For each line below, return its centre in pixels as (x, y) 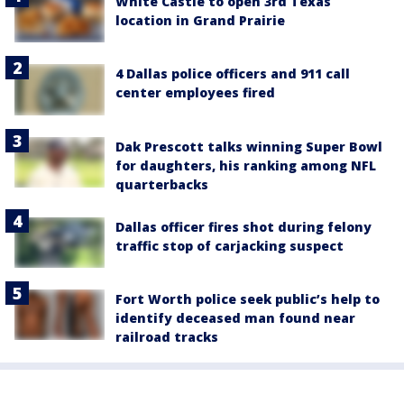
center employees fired (195, 93)
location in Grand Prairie (200, 20)
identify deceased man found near (235, 317)
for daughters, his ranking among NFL (246, 165)
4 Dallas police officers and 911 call (233, 74)
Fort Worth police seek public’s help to (248, 298)
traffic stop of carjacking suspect (230, 245)
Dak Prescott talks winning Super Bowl (249, 146)
